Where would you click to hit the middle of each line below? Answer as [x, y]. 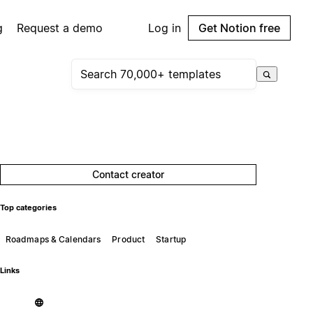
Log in [165, 28]
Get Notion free [239, 28]
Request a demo [60, 28]
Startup [171, 239]
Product [129, 239]
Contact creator [129, 174]
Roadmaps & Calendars [53, 239]
